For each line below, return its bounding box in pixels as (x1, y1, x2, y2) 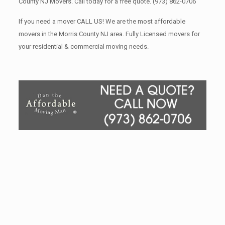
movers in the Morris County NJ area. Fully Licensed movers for (18, 30, 200, 38)
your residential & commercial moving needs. (18, 43, 149, 50)
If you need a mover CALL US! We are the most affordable (18, 18, 185, 25)
